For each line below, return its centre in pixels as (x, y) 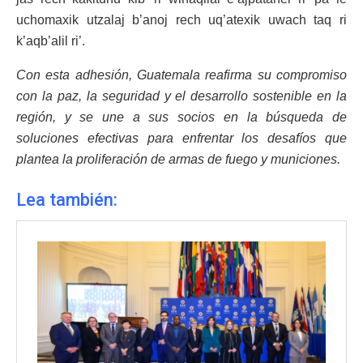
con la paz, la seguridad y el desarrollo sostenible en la (181, 96)
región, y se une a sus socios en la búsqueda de (181, 117)
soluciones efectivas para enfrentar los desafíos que (181, 138)
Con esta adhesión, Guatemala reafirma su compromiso (181, 75)
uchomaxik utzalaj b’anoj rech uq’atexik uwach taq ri (181, 19)
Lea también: (67, 199)
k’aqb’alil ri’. (51, 41)
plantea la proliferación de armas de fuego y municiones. (178, 159)
